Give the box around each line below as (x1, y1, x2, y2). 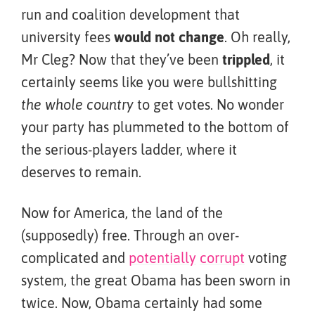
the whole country (21, 96, 134, 112)
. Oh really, (224, 29, 290, 45)
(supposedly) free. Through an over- (21, 227, 239, 243)
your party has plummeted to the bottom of (21, 119, 289, 135)
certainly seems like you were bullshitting (21, 74, 277, 90)
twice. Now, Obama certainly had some (21, 295, 262, 311)
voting (245, 250, 287, 266)
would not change (114, 29, 224, 45)
